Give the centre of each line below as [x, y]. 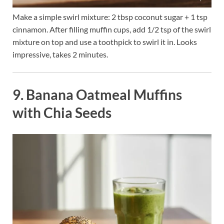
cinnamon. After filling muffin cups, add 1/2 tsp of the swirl [112, 29]
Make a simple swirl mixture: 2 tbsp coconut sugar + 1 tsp [110, 16]
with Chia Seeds [62, 112]
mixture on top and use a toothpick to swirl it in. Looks [105, 41]
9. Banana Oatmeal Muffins [97, 94]
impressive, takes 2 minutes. [60, 54]
